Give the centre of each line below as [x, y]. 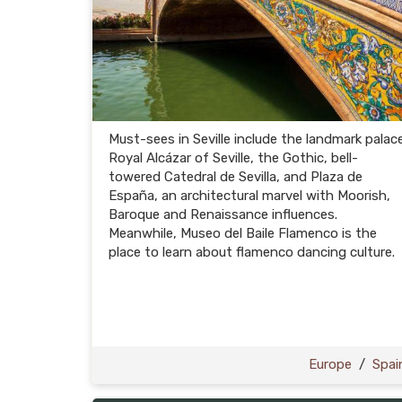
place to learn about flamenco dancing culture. [252, 252]
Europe [330, 364]
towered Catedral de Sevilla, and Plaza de [236, 177]
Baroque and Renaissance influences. [223, 214]
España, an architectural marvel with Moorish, [249, 196]
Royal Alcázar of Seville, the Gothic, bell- [233, 158]
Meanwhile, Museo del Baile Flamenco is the [243, 233]
